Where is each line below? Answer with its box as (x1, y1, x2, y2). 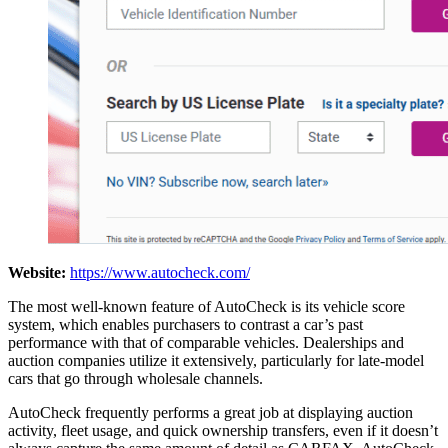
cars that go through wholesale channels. (8, 369, 263, 387)
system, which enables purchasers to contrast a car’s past (8, 315, 363, 333)
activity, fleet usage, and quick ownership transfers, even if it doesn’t (8, 421, 438, 439)
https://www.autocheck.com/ (70, 263, 250, 281)
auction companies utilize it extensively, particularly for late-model (8, 351, 424, 369)
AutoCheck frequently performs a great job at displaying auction (8, 403, 413, 421)
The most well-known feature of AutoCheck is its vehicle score (8, 297, 405, 315)
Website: (8, 263, 66, 281)
